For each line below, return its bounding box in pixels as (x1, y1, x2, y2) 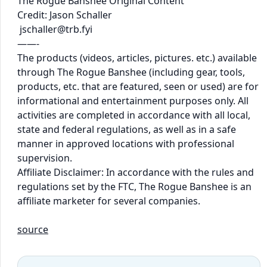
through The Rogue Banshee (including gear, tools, (17, 65, 245, 79)
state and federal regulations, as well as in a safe (17, 122, 236, 136)
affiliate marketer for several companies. (17, 194, 200, 207)
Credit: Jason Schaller (17, 8, 112, 21)
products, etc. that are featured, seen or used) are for (17, 79, 259, 93)
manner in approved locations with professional (17, 136, 234, 150)
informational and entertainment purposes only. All (17, 94, 249, 107)
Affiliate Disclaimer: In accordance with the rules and (17, 165, 254, 179)
